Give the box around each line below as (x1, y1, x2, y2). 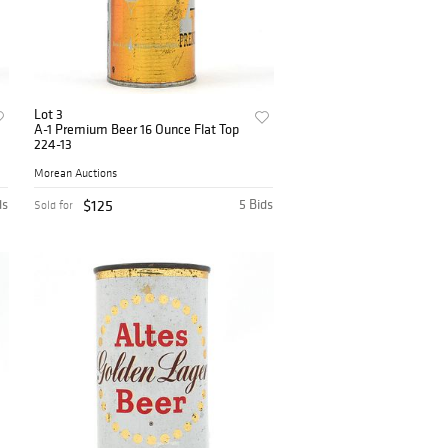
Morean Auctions (34, 166, 118, 181)
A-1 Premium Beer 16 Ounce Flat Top (34, 120, 241, 139)
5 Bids (239, 195, 274, 214)
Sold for (34, 198, 74, 213)
